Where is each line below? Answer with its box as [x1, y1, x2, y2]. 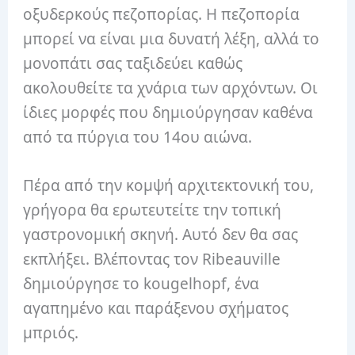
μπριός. [23, 323, 79, 344]
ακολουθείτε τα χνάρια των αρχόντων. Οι [23, 77, 319, 98]
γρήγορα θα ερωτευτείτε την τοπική [23, 200, 282, 221]
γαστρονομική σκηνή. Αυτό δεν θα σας [23, 224, 299, 246]
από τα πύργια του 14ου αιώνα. [23, 126, 253, 147]
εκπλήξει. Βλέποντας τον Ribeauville [23, 249, 281, 270]
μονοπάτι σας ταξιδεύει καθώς [23, 52, 243, 74]
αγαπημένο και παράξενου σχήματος [23, 298, 289, 319]
